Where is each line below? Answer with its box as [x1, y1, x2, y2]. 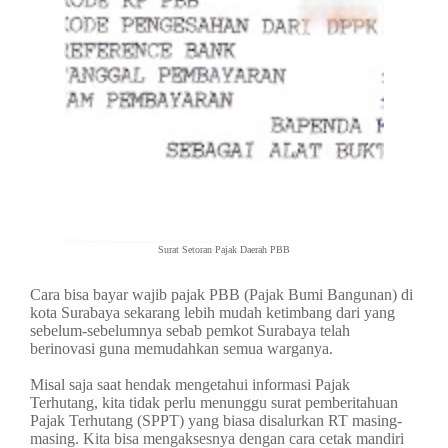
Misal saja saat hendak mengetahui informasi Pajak [30, 376, 350, 393]
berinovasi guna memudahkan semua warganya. [30, 340, 333, 357]
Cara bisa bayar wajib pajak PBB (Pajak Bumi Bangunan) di [30, 286, 413, 303]
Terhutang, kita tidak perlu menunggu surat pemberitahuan [30, 394, 398, 411]
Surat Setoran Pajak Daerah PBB [158, 244, 290, 255]
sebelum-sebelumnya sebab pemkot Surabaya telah [30, 322, 350, 339]
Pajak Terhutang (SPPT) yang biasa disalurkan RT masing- [30, 412, 402, 429]
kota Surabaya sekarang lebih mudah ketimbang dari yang [30, 304, 395, 321]
